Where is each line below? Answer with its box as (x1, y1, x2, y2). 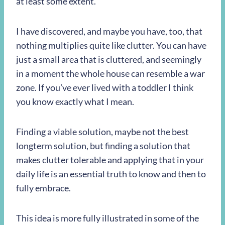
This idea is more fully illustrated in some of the (16, 212, 199, 223)
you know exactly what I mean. (16, 96, 134, 107)
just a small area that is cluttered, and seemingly (16, 54, 201, 65)
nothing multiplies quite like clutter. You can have (16, 40, 206, 51)
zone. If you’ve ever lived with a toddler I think (16, 82, 193, 93)
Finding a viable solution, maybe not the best (16, 126, 189, 137)
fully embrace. (16, 182, 71, 193)
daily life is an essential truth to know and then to (16, 168, 206, 179)
